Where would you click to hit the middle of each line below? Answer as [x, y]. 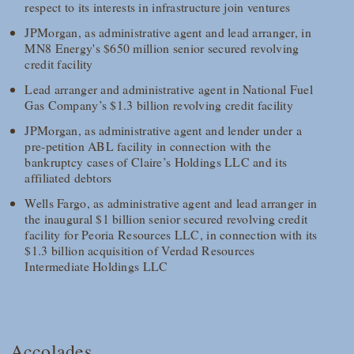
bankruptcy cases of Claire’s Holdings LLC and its [156, 162]
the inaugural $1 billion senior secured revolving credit [166, 219]
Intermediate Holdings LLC [96, 266]
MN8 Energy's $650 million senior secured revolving [162, 48]
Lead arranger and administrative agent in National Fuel [169, 89]
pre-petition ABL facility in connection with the [148, 146]
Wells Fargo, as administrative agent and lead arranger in [171, 203]
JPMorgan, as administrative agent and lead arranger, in [168, 32]
